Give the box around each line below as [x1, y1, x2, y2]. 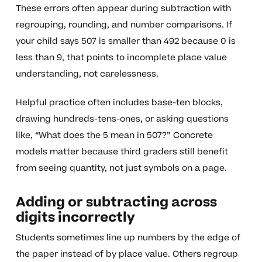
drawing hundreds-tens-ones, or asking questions [15, 113, 229, 126]
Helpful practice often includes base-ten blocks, [15, 96, 223, 109]
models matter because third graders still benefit [15, 146, 228, 158]
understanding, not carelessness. [15, 68, 158, 81]
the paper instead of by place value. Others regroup [15, 248, 238, 261]
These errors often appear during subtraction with [15, 2, 231, 15]
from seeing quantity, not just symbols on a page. [15, 162, 227, 175]
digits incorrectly [15, 208, 135, 227]
